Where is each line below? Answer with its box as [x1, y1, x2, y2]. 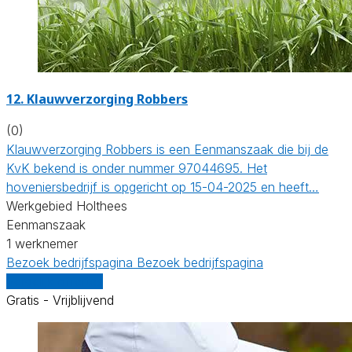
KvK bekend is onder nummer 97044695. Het [6, 159, 267, 176]
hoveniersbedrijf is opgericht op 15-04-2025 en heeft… [6, 178, 319, 195]
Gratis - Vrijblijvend [6, 291, 114, 308]
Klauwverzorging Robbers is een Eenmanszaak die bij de [6, 141, 328, 157]
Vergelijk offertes [6, 273, 103, 289]
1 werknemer [6, 235, 78, 251]
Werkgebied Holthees [6, 197, 127, 214]
